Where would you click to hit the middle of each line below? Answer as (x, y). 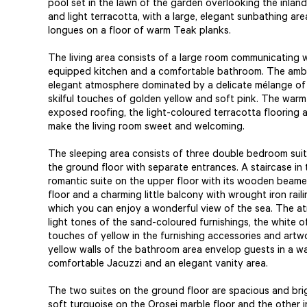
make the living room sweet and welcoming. (148, 128)
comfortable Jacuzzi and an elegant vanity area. (159, 265)
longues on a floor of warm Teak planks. (141, 32)
